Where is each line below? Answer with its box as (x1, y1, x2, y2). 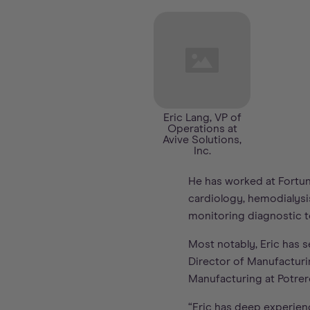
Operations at (167, 123, 237, 134)
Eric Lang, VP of (163, 112, 241, 123)
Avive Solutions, (163, 134, 241, 145)
